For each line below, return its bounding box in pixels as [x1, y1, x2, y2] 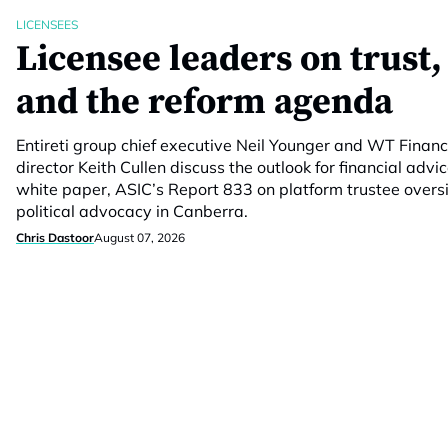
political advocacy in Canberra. [16, 201, 248, 221]
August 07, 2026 [94, 230, 185, 245]
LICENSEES [16, 17, 78, 32]
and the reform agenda [16, 80, 393, 125]
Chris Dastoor [16, 230, 94, 245]
